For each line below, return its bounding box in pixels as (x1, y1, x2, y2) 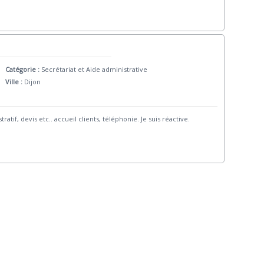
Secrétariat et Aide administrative (41, 64, 147, 74)
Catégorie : (5, 64, 41, 74)
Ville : (5, 77, 24, 86)
